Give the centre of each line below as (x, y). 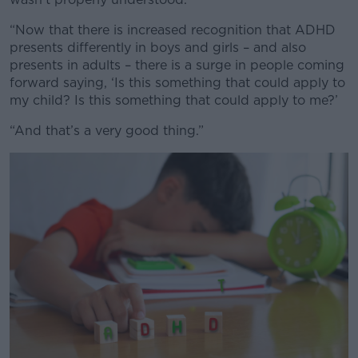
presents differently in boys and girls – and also (158, 48)
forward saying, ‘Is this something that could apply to (177, 83)
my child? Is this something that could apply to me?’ (174, 100)
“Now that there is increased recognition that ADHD (173, 30)
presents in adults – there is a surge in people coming (177, 65)
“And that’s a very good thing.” (107, 131)
